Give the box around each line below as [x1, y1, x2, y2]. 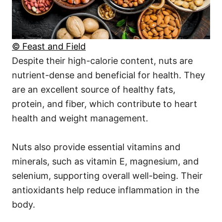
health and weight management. [12, 112, 148, 123]
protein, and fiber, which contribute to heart [12, 98, 197, 109]
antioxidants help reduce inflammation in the [12, 184, 199, 195]
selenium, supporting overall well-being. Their [12, 170, 203, 181]
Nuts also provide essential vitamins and [12, 141, 180, 152]
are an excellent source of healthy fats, [12, 84, 175, 95]
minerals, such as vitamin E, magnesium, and [12, 156, 199, 166]
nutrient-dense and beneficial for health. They [12, 69, 205, 80]
